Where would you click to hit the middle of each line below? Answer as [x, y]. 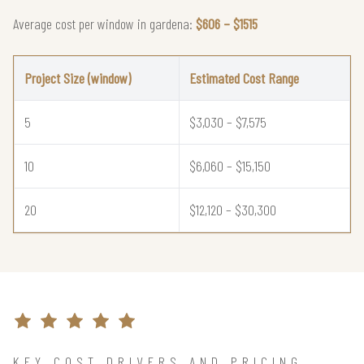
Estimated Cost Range [244, 78]
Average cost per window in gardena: [104, 23]
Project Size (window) [78, 78]
